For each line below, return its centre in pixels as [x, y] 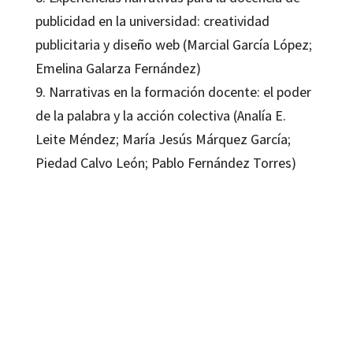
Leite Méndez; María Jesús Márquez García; [163, 139]
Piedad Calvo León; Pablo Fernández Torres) [165, 162]
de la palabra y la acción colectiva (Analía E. [160, 115]
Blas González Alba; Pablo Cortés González [115, 248]
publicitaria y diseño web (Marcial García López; [173, 44]
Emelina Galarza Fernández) [118, 68]
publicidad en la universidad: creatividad [152, 20]
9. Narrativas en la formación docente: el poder [173, 91]
